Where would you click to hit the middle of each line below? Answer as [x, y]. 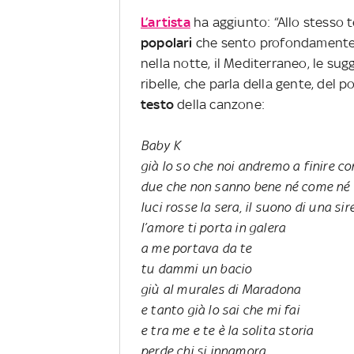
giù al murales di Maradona [221, 289]
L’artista [166, 22]
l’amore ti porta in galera [213, 227]
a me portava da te [196, 248]
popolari [168, 42]
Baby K [161, 145]
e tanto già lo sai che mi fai [220, 309]
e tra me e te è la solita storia [227, 330]
